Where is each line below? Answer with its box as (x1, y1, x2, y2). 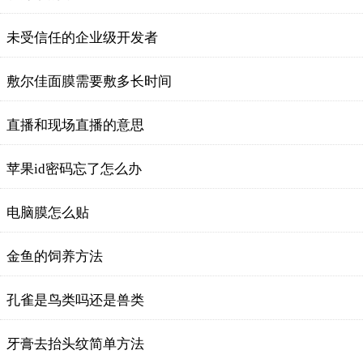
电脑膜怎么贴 (6, 205, 89, 220)
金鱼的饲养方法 (6, 249, 103, 264)
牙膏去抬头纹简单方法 (6, 336, 144, 352)
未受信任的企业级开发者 (6, 30, 158, 45)
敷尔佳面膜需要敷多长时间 (6, 74, 172, 89)
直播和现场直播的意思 (6, 117, 144, 133)
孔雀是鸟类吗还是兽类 (6, 293, 144, 308)
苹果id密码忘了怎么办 (6, 161, 142, 177)
